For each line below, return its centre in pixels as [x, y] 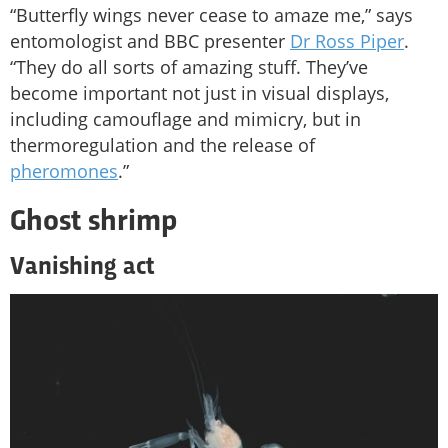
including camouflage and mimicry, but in [185, 118]
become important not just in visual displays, [199, 92]
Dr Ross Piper [347, 40]
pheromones [64, 170]
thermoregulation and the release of [162, 144]
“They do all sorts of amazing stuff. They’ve [189, 66]
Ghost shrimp [93, 222]
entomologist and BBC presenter [150, 40]
